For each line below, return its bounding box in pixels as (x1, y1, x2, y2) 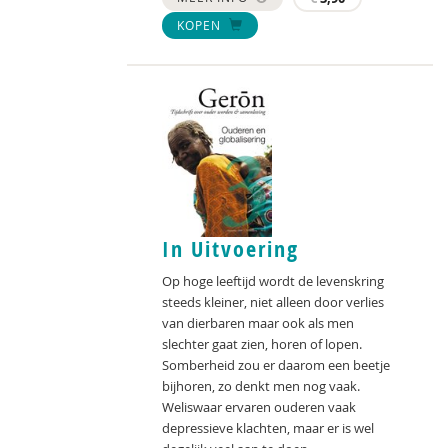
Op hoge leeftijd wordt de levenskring (162, 272, 384, 291)
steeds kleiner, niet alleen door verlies (162, 293, 384, 312)
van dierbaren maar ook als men (162, 314, 354, 333)
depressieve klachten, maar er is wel (162, 419, 374, 438)
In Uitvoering (162, 234, 299, 265)
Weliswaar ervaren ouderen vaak (162, 398, 356, 417)
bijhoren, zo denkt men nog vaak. (162, 377, 360, 396)
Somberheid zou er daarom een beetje (162, 356, 390, 375)
